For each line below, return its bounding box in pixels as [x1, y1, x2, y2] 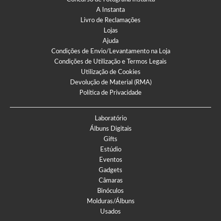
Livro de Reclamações [80, 17, 141, 24]
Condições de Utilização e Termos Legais [54, 58, 167, 65]
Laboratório [94, 115, 127, 122]
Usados [100, 208, 121, 215]
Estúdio [100, 146, 121, 153]
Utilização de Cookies [80, 69, 141, 75]
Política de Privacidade [79, 89, 142, 96]
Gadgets [99, 167, 122, 174]
